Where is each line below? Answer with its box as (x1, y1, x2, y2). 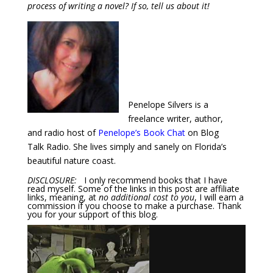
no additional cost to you (98, 191, 194, 204)
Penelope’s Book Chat (97, 127, 185, 139)
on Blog (187, 127, 219, 139)
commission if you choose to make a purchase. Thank (27, 200, 241, 212)
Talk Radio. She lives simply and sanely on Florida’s (27, 141, 227, 153)
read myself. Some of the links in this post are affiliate (27, 183, 239, 195)
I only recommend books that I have (81, 174, 227, 186)
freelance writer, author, (127, 113, 223, 125)
